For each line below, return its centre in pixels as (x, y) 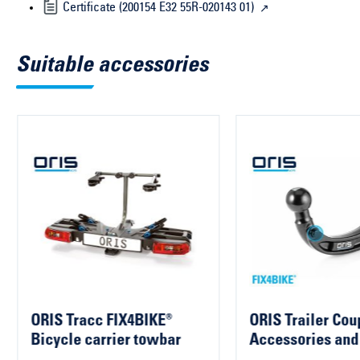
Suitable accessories (112, 66)
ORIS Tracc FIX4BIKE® (101, 322)
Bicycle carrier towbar (105, 341)
